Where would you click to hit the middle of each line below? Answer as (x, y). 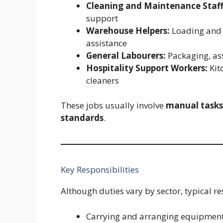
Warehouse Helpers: (128, 30)
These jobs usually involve (113, 106)
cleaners (103, 80)
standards (82, 118)
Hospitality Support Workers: (147, 68)
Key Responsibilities (100, 170)
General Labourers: (126, 55)
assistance (107, 43)
